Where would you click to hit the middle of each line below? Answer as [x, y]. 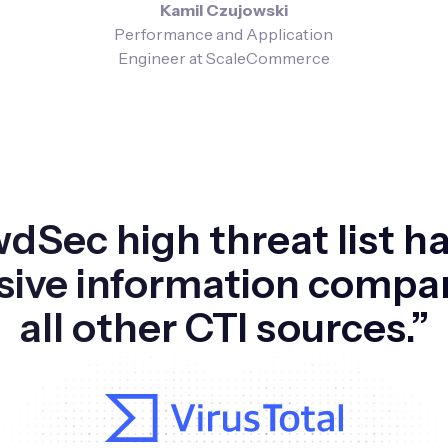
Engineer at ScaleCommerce [223, 57]
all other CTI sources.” [224, 327]
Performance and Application [224, 33]
